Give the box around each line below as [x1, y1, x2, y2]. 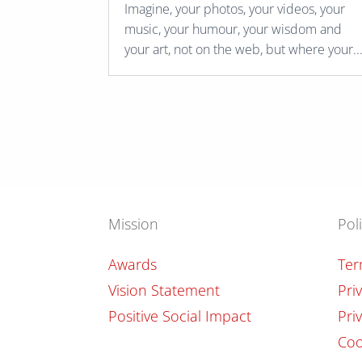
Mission [108, 214, 159, 234]
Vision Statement [108, 280, 221, 301]
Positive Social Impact [108, 306, 252, 326]
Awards [108, 255, 158, 275]
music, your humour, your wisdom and [124, 19, 343, 38]
